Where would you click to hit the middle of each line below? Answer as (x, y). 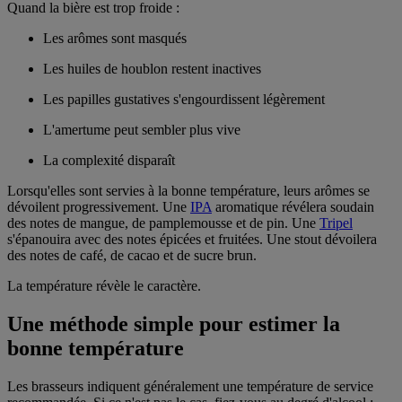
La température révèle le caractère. (104, 286)
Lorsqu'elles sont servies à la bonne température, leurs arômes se (188, 191)
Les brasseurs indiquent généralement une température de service (190, 386)
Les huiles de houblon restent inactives (152, 69)
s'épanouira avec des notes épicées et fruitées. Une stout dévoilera (192, 240)
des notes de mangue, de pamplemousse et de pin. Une (163, 223)
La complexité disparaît (109, 161)
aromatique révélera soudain (293, 207)
